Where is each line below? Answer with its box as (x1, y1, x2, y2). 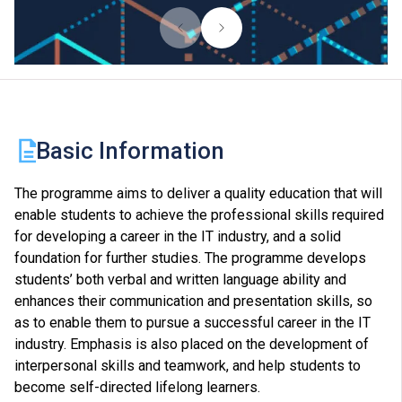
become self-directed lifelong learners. (14, 379, 260, 397)
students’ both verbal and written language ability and (14, 271, 346, 289)
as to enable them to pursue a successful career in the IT (14, 314, 371, 332)
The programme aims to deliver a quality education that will (14, 185, 382, 203)
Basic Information (36, 137, 224, 165)
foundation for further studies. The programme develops (14, 249, 366, 267)
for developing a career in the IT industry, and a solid (14, 228, 341, 246)
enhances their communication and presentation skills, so (14, 293, 372, 310)
